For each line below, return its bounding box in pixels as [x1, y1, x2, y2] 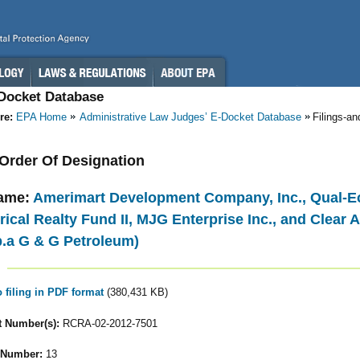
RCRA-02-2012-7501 [59, 317, 157, 329]
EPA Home [16, 111, 67, 123]
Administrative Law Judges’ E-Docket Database [80, 111, 301, 123]
